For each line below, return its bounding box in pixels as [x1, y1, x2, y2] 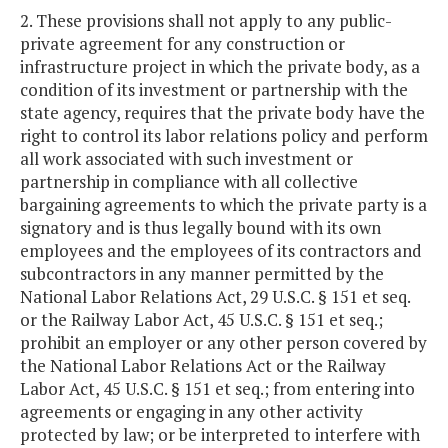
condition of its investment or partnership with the [20, 78, 408, 102]
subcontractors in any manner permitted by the [20, 262, 384, 286]
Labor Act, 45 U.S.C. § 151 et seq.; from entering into [20, 377, 415, 401]
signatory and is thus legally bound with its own [20, 216, 381, 240]
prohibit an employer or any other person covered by [20, 331, 427, 355]
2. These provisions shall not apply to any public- [20, 9, 392, 33]
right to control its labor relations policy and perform [20, 124, 428, 148]
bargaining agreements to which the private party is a [20, 193, 427, 217]
